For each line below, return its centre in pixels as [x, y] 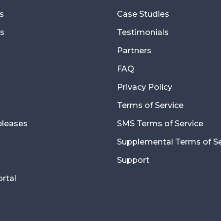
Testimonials [143, 33]
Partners [134, 51]
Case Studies [143, 14]
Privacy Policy [144, 87]
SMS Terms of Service [160, 124]
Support [133, 160]
